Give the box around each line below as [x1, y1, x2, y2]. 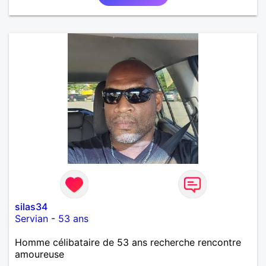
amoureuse [15, 248, 64, 260]
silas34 [15, 200, 47, 213]
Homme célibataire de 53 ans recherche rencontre [15, 236, 241, 248]
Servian [15, 212, 48, 224]
